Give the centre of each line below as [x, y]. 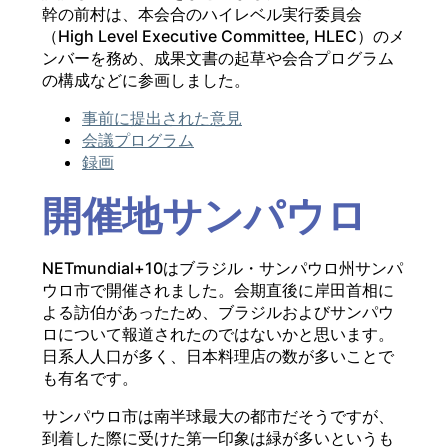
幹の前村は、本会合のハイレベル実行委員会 [202, 14]
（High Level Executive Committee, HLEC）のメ [223, 36]
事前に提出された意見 [162, 118]
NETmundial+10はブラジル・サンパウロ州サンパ [222, 268]
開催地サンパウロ [204, 216]
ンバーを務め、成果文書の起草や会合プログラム [218, 58]
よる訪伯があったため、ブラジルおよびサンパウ [218, 312]
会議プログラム [138, 140]
